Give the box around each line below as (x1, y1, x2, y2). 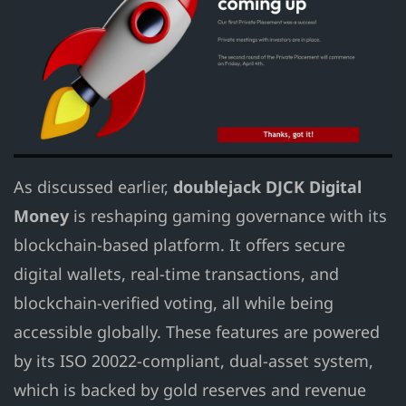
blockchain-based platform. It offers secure (14, 234, 345, 256)
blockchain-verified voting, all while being (14, 292, 333, 314)
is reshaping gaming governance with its (69, 205, 387, 227)
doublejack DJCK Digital (173, 176, 362, 198)
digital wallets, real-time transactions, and (14, 263, 339, 285)
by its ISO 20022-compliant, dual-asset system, (14, 350, 373, 372)
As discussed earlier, (14, 176, 173, 198)
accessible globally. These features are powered (14, 321, 380, 343)
